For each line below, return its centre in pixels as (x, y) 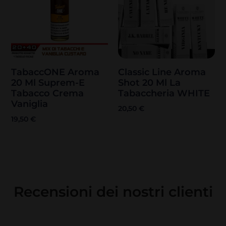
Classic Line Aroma (162, 72)
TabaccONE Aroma (55, 72)
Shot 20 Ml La (149, 83)
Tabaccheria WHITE (164, 94)
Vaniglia (30, 104)
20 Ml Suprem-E (48, 83)
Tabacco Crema (48, 94)
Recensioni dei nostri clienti (113, 192)
